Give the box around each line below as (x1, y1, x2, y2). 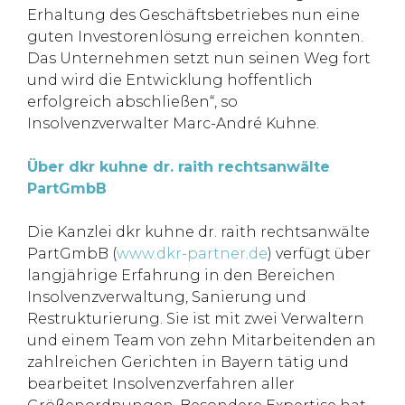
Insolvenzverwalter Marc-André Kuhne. (27, 115, 319, 132)
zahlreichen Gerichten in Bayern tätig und (27, 353, 349, 371)
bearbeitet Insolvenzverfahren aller (27, 375, 295, 392)
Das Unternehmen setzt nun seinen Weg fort (27, 50, 371, 67)
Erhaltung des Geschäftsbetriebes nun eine (27, 6, 360, 24)
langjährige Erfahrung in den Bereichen (27, 267, 335, 284)
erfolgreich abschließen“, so (27, 93, 238, 110)
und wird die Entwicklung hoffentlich (27, 71, 313, 89)
